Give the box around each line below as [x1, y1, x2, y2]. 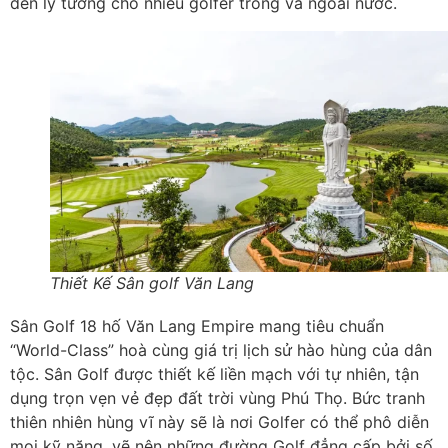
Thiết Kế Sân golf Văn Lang [50, 272, 254, 293]
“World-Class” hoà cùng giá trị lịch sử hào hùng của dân [10, 339, 432, 360]
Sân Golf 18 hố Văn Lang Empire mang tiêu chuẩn [10, 315, 384, 336]
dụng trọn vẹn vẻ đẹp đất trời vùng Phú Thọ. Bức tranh [10, 387, 425, 408]
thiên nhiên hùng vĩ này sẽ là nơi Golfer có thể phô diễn [10, 411, 429, 432]
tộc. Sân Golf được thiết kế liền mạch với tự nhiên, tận [10, 363, 419, 384]
